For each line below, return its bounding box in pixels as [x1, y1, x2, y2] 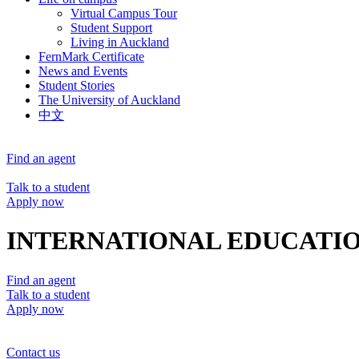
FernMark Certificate [38, 50, 144, 63]
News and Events [38, 64, 127, 78]
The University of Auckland [38, 93, 180, 107]
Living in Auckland [71, 35, 169, 49]
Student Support [71, 21, 152, 34]
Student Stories [38, 79, 115, 92]
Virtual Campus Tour [71, 6, 177, 20]
